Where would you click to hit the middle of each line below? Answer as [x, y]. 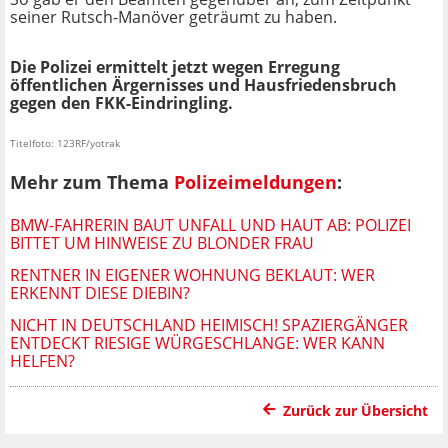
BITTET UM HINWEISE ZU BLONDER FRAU [162, 242]
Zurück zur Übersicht [355, 410]
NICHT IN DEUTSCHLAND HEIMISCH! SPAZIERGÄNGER [209, 324]
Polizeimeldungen [255, 182]
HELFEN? [42, 360]
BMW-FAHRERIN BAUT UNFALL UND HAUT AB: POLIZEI [210, 224]
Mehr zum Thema [92, 182]
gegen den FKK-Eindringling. [121, 103]
